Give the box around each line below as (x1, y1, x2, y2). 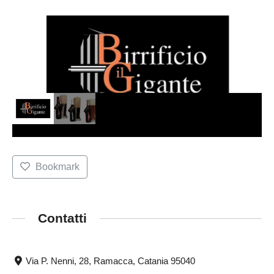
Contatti (38, 211, 87, 226)
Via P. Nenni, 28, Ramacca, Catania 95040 (25, 255, 195, 266)
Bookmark (35, 161, 80, 172)
